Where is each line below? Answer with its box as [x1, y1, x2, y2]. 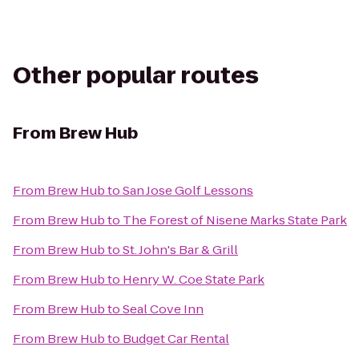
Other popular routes [13, 60, 259, 91]
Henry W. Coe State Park [123, 271, 264, 288]
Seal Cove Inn [123, 301, 204, 317]
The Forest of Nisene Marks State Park [123, 212, 347, 228]
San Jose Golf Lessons [123, 182, 253, 199]
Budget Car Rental [123, 330, 229, 347]
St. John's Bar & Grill [123, 241, 238, 258]
